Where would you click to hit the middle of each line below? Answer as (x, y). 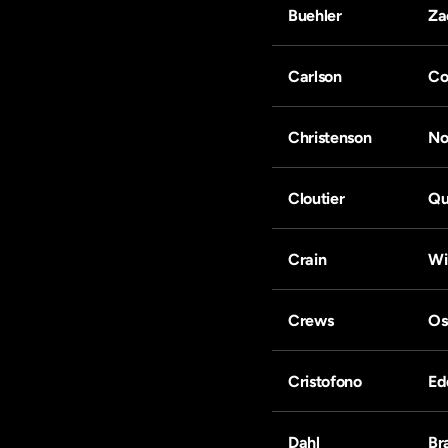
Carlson (315, 76)
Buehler (315, 15)
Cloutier (316, 198)
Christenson (330, 137)
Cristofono (325, 381)
